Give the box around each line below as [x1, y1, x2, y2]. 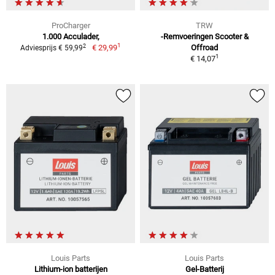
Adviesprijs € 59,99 [20, 44, 83, 53]
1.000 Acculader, [42, 32, 99, 42]
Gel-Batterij [185, 264, 224, 274]
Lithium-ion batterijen [34, 264, 107, 274]
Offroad [191, 43, 218, 53]
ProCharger [51, 21, 90, 31]
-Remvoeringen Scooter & [160, 32, 249, 42]
